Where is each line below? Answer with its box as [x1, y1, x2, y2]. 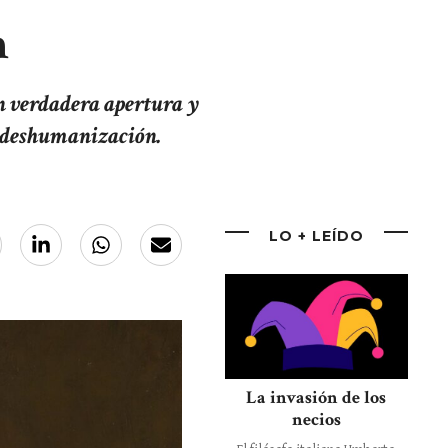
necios [291, 407, 341, 431]
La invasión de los [246, 385, 387, 409]
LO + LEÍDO [268, 227, 364, 246]
